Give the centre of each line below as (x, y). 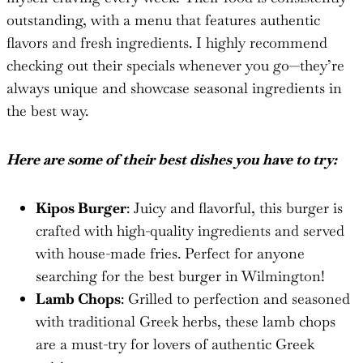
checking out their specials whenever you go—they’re (175, 65)
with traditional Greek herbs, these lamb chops (186, 321)
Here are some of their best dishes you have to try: (172, 159)
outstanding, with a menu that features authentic (163, 19)
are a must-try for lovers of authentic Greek (175, 344)
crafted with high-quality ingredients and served (190, 230)
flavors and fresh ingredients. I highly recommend (167, 42)
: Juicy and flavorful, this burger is (235, 207)
